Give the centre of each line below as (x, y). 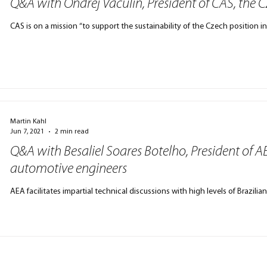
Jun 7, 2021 (27, 131)
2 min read (72, 131)
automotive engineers (69, 169)
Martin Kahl (29, 122)
